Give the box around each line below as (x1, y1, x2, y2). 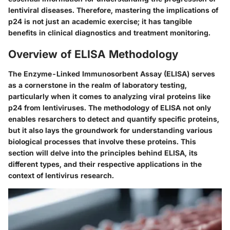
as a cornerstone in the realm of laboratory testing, (8, 80, 187, 89)
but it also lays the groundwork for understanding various (8, 125, 213, 135)
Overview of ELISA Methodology (8, 48, 178, 61)
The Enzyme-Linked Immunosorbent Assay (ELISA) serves (8, 69, 215, 78)
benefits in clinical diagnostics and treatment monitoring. (8, 28, 210, 37)
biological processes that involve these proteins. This (8, 137, 196, 146)
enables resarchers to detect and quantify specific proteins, (8, 114, 219, 123)
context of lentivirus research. (8, 170, 114, 180)
